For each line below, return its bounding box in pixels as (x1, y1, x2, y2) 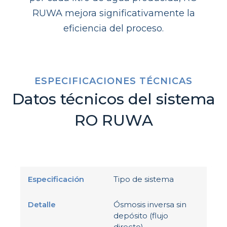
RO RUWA (74, 110, 153, 130)
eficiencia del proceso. (63, 22, 164, 34)
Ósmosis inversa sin (113, 199, 186, 209)
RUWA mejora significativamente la (32, 7, 195, 19)
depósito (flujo (113, 210, 168, 220)
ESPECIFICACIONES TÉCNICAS (34, 75, 193, 87)
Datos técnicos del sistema (12, 89, 215, 108)
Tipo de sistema (113, 174, 174, 184)
